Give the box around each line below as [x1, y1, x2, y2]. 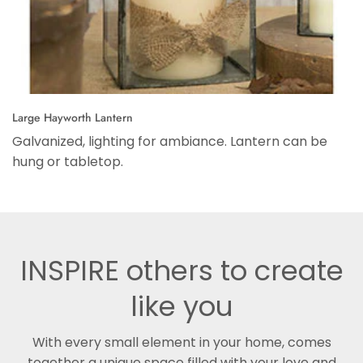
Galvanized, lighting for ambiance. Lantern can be [12, 132, 327, 151]
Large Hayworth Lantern [12, 109, 133, 126]
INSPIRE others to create [19, 251, 344, 290]
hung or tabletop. [12, 152, 123, 171]
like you [130, 287, 233, 326]
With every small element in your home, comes [32, 333, 331, 352]
